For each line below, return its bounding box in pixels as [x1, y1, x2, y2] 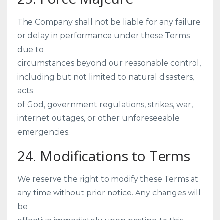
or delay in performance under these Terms [17, 31, 190, 40]
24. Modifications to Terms [17, 146, 190, 165]
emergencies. [17, 127, 70, 137]
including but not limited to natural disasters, [17, 72, 194, 82]
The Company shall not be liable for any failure [17, 17, 201, 27]
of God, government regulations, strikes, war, [17, 100, 192, 109]
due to [17, 45, 44, 54]
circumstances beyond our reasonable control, [17, 58, 201, 68]
